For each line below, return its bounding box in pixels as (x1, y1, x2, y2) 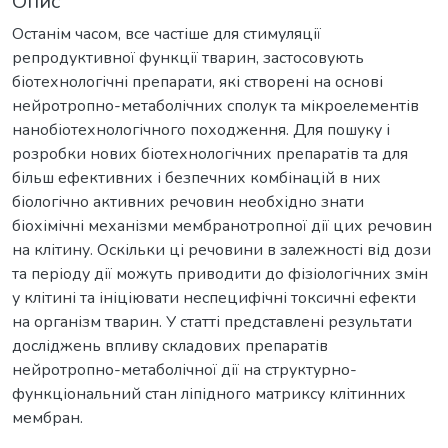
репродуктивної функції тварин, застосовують (12, 46, 364, 69)
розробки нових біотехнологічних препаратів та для (12, 142, 408, 165)
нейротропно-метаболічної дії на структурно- (12, 358, 357, 381)
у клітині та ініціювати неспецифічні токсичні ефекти (12, 286, 416, 309)
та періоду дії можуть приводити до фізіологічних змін (12, 262, 428, 285)
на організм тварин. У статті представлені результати (12, 310, 412, 333)
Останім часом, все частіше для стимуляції (12, 22, 321, 45)
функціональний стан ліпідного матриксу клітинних (12, 382, 406, 405)
